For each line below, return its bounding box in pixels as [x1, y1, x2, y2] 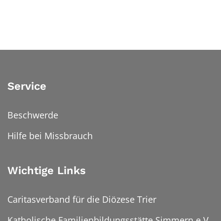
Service [7, 79, 46, 92]
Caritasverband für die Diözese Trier [7, 193, 156, 205]
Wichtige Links [7, 164, 86, 177]
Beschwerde [7, 109, 58, 121]
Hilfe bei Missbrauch [7, 129, 93, 142]
